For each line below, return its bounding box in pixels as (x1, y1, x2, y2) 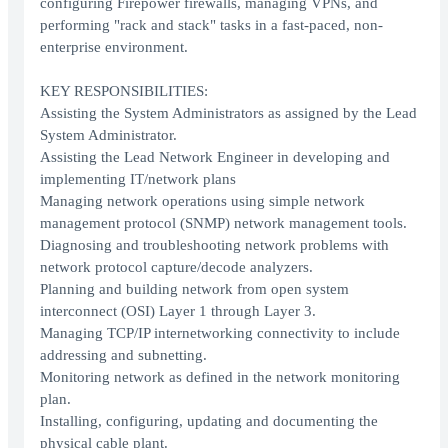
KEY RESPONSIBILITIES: (40, 83, 208, 100)
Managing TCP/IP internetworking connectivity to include (40, 325, 400, 342)
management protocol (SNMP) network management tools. (40, 215, 407, 232)
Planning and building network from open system (40, 281, 349, 298)
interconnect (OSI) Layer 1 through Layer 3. (40, 303, 316, 320)
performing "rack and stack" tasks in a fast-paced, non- (40, 17, 383, 34)
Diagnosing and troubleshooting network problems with (40, 237, 389, 254)
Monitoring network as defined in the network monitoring (40, 369, 400, 386)
